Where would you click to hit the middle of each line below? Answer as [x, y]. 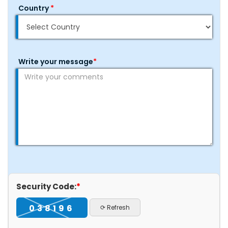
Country [34, 8]
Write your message [56, 62]
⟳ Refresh [115, 207]
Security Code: [46, 187]
